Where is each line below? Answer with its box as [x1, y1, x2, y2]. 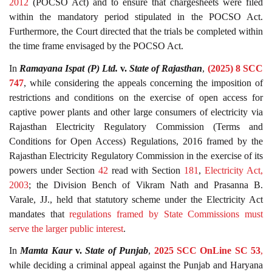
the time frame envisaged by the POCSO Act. [9, 41, 183, 52]
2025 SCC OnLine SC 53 [154, 245, 261, 256]
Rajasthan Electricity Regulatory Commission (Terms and [9, 121, 263, 132]
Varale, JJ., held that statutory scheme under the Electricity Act [9, 194, 263, 205]
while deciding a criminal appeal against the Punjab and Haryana [9, 260, 263, 271]
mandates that [9, 208, 70, 219]
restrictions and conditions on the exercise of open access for [9, 92, 263, 103]
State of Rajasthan [129, 63, 203, 73]
